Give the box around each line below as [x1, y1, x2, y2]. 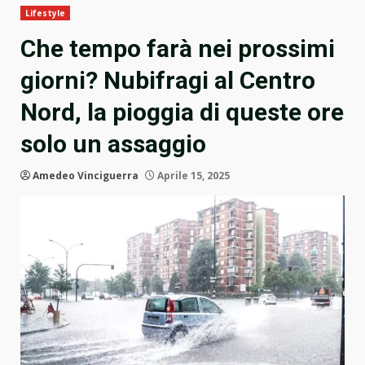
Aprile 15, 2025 [155, 169, 230, 183]
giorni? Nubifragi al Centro [20, 66, 315, 95]
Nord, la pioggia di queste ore [20, 98, 344, 127]
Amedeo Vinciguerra [33, 169, 139, 183]
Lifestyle [25, 7, 65, 20]
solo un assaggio [20, 130, 206, 159]
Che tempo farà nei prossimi [20, 34, 335, 64]
